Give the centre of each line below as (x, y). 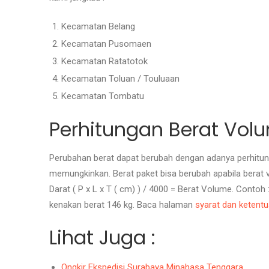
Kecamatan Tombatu (103, 96)
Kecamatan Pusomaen (106, 44)
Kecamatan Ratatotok (104, 61)
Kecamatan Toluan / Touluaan (120, 78)
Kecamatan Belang (98, 26)
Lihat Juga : (102, 237)
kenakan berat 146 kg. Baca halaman (121, 205)
